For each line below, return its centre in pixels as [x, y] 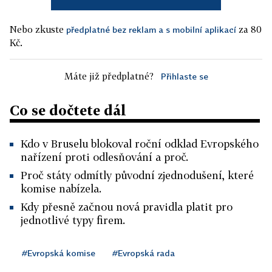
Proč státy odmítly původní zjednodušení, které [137, 175]
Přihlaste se [184, 76]
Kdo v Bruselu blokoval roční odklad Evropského [140, 144]
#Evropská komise [59, 253]
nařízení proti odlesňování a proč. [104, 157]
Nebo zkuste [38, 29]
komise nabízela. [61, 189]
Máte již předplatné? [109, 76]
